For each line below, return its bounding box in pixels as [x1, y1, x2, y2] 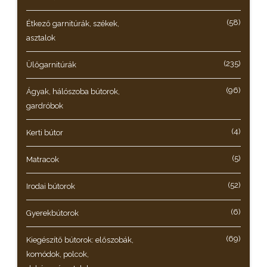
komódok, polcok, [26, 250, 89, 259]
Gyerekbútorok [26, 209, 79, 218]
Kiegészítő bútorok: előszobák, [26, 235, 133, 245]
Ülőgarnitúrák [26, 60, 76, 70]
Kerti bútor [26, 128, 63, 138]
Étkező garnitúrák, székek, [26, 19, 119, 29]
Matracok [26, 155, 59, 164]
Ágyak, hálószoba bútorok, [26, 87, 120, 97]
